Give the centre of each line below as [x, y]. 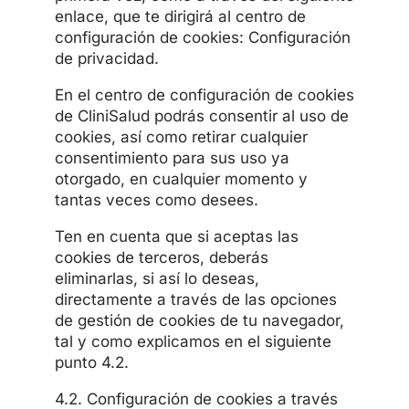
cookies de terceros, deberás [161, 257]
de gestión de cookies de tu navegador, [199, 320]
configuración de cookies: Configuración [202, 37]
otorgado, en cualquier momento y [181, 178]
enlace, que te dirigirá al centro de [180, 16]
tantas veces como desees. [156, 199]
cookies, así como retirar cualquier [181, 136]
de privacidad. [106, 58]
